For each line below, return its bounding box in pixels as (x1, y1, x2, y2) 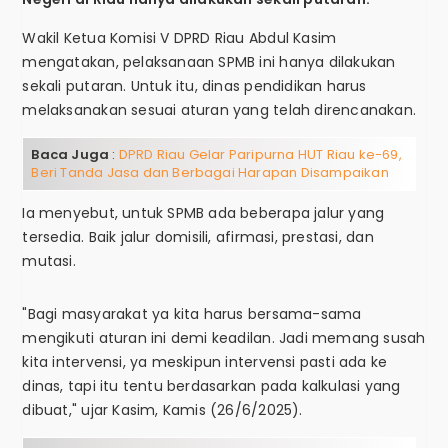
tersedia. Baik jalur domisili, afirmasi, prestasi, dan (22, 227, 374, 248)
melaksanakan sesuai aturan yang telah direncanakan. (22, 100, 417, 121)
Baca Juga (31, 145, 110, 165)
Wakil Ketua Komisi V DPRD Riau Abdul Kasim (22, 28, 337, 49)
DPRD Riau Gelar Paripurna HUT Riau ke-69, (115, 145, 402, 165)
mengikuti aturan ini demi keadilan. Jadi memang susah (22, 328, 426, 349)
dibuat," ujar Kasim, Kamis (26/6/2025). (22, 400, 303, 421)
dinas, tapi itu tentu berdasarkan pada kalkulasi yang (22, 376, 401, 397)
